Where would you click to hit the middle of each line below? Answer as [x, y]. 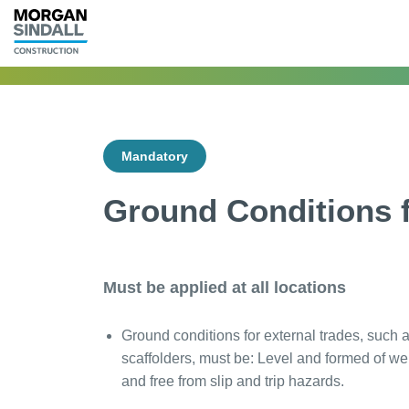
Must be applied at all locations [224, 287]
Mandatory [154, 156]
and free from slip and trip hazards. [232, 381]
